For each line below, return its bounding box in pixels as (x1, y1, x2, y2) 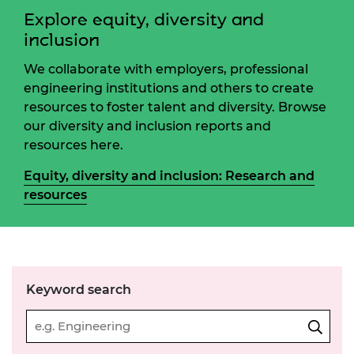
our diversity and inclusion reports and (24, 118, 271, 134)
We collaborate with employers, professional (24, 61, 308, 77)
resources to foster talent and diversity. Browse (24, 99, 326, 115)
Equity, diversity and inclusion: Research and (24, 168, 314, 183)
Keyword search (25, 281, 131, 297)
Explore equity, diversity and (24, 9, 264, 29)
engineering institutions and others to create (24, 80, 314, 96)
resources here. (24, 137, 123, 153)
